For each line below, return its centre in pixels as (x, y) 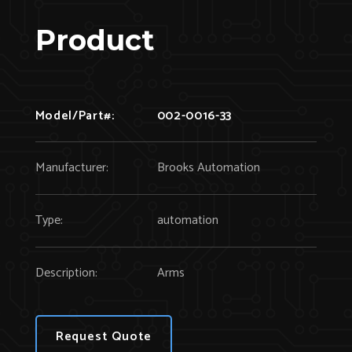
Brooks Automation (208, 167)
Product (94, 40)
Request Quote (104, 336)
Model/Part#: (75, 115)
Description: (66, 273)
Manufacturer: (71, 167)
